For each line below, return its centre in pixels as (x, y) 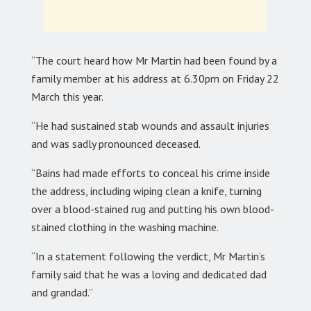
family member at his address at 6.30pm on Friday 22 (155, 78)
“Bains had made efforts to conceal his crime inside (151, 173)
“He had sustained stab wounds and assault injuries (150, 125)
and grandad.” (62, 292)
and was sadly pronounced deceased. (116, 143)
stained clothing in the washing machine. (125, 227)
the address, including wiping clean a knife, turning (146, 191)
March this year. (67, 96)
